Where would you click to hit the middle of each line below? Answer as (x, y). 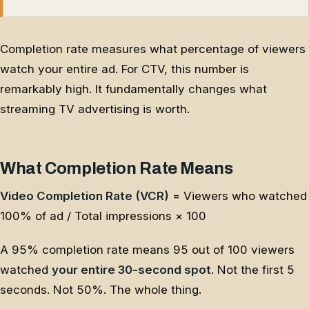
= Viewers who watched (238, 196)
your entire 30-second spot (131, 270)
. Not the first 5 (253, 270)
